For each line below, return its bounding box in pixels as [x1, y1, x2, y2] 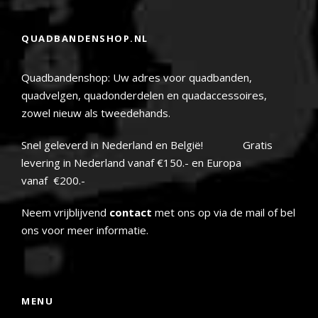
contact [109, 205, 152, 220]
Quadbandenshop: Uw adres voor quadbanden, [21, 70, 252, 85]
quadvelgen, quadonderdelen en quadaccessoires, [21, 88, 267, 103]
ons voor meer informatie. [21, 223, 148, 238]
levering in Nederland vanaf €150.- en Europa [21, 155, 241, 170]
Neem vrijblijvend [21, 205, 109, 220]
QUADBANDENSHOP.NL [21, 32, 148, 45]
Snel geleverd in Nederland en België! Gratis [21, 138, 273, 153]
